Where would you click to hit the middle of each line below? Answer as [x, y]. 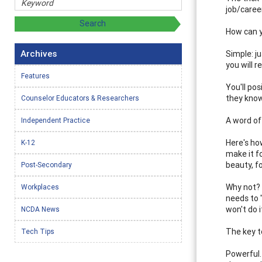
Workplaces [40, 187]
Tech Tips [38, 231]
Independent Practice [56, 120]
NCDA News [40, 209]
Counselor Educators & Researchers [80, 98]
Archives [39, 53]
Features [35, 75]
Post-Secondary [46, 164]
